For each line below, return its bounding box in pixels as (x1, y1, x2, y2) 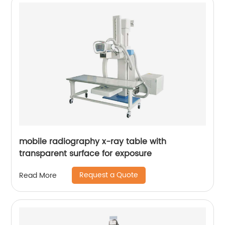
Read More (19, 169, 57, 181)
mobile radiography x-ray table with (19, 135, 167, 148)
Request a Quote (79, 169, 139, 181)
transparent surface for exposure (19, 147, 152, 160)
